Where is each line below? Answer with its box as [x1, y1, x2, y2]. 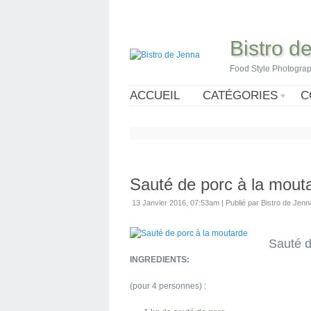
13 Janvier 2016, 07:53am [132, 199, 219, 207]
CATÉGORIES [203, 89, 278, 102]
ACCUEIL [130, 89, 180, 102]
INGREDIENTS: [130, 255, 190, 264]
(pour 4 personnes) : [130, 281, 206, 291]
